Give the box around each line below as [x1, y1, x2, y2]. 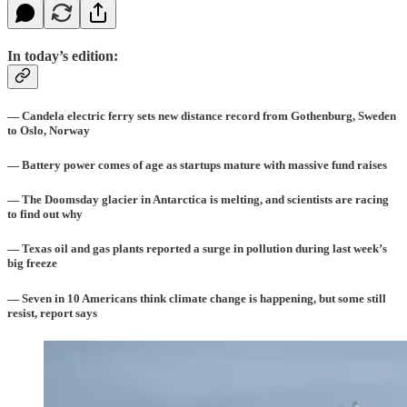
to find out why [7, 207, 83, 222]
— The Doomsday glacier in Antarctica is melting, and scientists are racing [7, 193, 389, 207]
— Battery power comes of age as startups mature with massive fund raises [7, 158, 387, 173]
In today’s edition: [7, 47, 118, 64]
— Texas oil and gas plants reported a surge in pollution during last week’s [7, 242, 387, 256]
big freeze [7, 256, 57, 271]
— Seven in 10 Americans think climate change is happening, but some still [7, 291, 386, 305]
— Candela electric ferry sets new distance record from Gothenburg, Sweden [7, 108, 396, 123]
